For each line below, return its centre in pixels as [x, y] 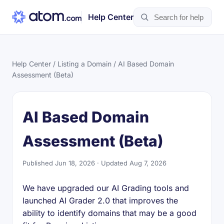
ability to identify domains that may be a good [109, 213]
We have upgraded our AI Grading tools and [106, 188]
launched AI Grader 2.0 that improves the [100, 200]
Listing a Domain [84, 64]
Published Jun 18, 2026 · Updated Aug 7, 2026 [94, 163]
